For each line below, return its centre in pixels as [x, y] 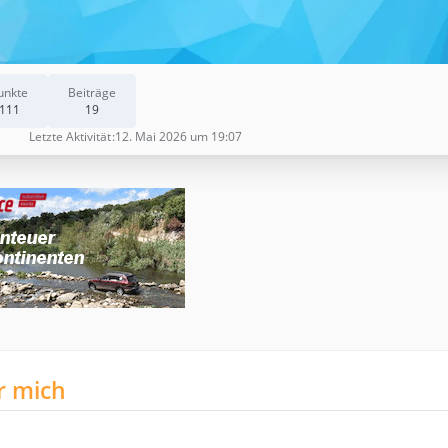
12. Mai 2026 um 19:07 [178, 136]
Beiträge [92, 92]
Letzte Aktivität [70, 136]
